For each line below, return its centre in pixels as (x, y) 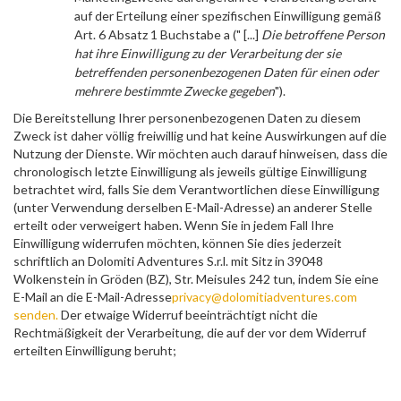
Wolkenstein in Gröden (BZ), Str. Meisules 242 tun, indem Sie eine (196, 279)
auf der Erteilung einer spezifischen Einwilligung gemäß (228, 16)
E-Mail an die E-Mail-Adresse (93, 297)
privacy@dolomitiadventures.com (264, 297)
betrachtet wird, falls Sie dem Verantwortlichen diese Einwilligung (196, 189)
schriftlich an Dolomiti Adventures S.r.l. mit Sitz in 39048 (168, 261)
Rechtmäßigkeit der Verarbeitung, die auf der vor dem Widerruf (190, 333)
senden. (36, 315)
